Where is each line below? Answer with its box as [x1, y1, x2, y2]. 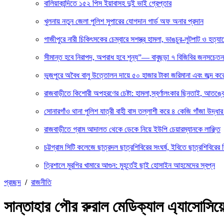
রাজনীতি [31, 178, 51, 186]
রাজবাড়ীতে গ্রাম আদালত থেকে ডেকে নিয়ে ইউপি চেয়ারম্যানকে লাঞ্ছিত [44, 125, 220, 133]
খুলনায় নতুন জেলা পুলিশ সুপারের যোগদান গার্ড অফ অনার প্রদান [44, 17, 203, 25]
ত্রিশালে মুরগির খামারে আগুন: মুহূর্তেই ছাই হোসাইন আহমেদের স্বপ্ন [44, 161, 215, 169]
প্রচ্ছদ [4, 178, 21, 186]
